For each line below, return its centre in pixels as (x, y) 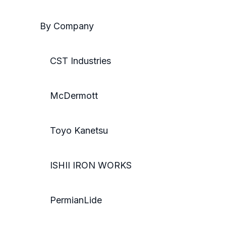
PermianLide (71, 200)
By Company (67, 26)
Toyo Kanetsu (74, 131)
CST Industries (75, 61)
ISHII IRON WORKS (86, 165)
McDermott (69, 96)
